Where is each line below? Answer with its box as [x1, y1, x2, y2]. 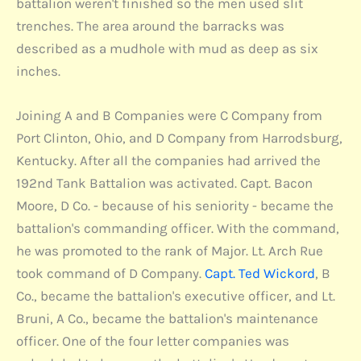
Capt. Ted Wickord [205, 264, 315, 281]
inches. [16, 62, 60, 79]
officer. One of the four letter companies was [16, 332, 289, 349]
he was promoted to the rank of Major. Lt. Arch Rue [16, 242, 323, 259]
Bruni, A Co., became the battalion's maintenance [16, 309, 318, 326]
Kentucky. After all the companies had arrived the [16, 151, 321, 168]
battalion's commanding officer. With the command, [16, 219, 339, 236]
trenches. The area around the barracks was [16, 17, 284, 34]
